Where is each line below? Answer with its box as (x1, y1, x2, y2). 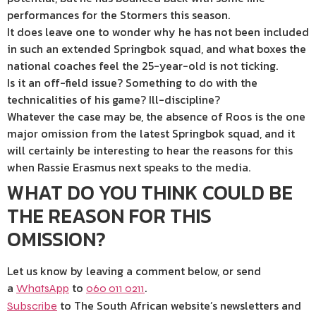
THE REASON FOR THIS (7, 201, 212, 231)
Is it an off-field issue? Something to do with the (7, 74, 257, 91)
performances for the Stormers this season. (7, 6, 230, 23)
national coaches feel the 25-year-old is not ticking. (7, 57, 278, 74)
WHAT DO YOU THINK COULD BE (7, 178, 293, 207)
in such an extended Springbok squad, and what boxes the (7, 40, 306, 57)
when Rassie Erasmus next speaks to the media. (7, 159, 250, 176)
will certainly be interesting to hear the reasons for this (7, 142, 293, 159)
